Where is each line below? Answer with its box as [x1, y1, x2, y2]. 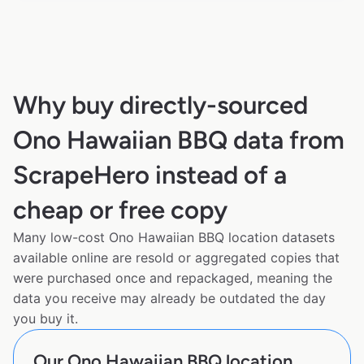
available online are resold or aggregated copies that [13, 249, 340, 266]
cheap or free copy [13, 195, 227, 226]
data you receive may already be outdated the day [13, 290, 326, 307]
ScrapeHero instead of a [13, 160, 287, 191]
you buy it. [13, 310, 78, 327]
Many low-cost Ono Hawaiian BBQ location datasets [13, 229, 335, 246]
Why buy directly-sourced [13, 90, 308, 121]
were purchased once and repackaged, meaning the [13, 270, 332, 287]
